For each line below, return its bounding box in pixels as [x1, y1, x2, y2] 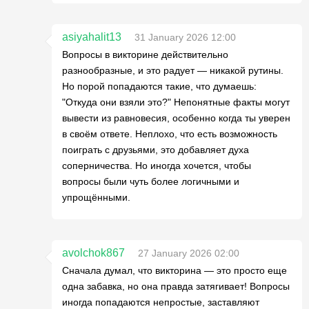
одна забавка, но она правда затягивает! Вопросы [62, 281, 290, 292]
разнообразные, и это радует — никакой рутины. [62, 65, 283, 76]
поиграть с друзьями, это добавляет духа [62, 144, 249, 155]
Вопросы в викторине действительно [62, 49, 228, 60]
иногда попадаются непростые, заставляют [62, 297, 259, 308]
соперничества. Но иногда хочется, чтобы [62, 160, 251, 171]
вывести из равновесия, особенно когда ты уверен [62, 112, 290, 123]
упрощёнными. [62, 192, 130, 203]
